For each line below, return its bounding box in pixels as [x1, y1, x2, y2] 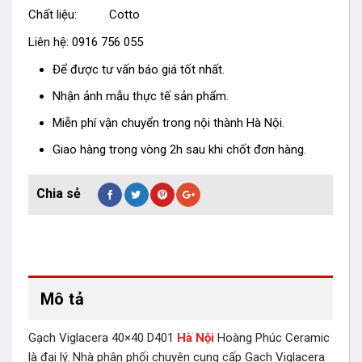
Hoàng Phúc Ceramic [217, 330, 330, 346]
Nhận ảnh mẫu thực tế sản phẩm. [53, 88, 229, 103]
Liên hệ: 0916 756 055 [28, 34, 143, 49]
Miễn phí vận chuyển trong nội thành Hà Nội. [53, 115, 284, 130]
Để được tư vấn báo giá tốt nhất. [53, 61, 225, 77]
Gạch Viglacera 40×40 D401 [28, 330, 177, 346]
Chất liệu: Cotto [28, 6, 140, 22]
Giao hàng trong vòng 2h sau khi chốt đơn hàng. [53, 141, 306, 157]
